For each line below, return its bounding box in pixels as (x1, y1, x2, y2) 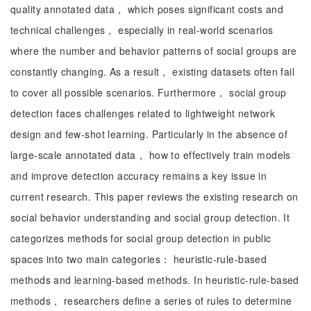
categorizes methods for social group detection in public (10, 231, 271, 245)
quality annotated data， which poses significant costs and (10, 2, 283, 16)
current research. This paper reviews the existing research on (10, 190, 299, 203)
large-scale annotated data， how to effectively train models (10, 148, 291, 162)
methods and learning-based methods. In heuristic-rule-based (10, 273, 299, 287)
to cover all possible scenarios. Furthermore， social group (10, 85, 287, 99)
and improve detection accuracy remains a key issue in (10, 169, 267, 183)
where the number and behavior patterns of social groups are (10, 44, 297, 58)
